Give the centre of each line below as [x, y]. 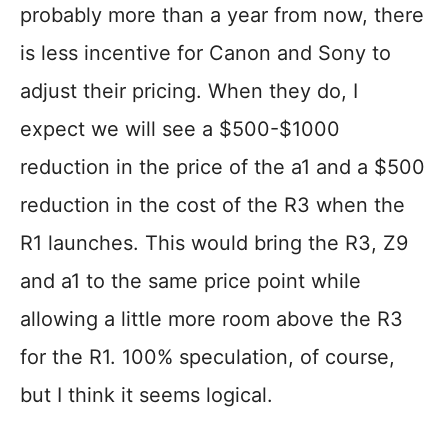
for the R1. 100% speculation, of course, [207, 357]
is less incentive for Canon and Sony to [205, 53]
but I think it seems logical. [146, 395]
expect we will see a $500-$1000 [180, 129]
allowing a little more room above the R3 [211, 319]
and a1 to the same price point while [190, 281]
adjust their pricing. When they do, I [189, 91]
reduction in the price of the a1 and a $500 [222, 167]
